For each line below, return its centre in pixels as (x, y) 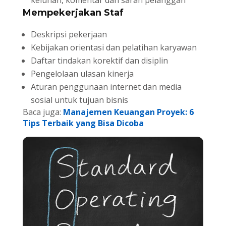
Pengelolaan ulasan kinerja (82, 73)
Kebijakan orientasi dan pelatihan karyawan (114, 47)
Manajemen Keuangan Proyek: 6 (128, 112)
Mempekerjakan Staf (73, 12)
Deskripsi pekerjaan (69, 34)
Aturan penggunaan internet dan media (106, 87)
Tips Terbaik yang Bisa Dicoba (83, 123)
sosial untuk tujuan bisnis (79, 100)
